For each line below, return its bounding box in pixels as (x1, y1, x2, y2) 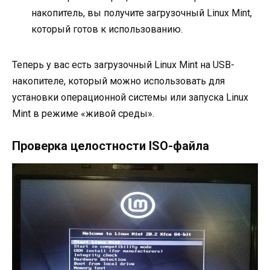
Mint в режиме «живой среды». (12, 108, 154, 120)
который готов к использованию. (31, 24, 183, 36)
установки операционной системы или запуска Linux (12, 92, 248, 104)
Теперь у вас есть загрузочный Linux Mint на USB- (12, 59, 234, 71)
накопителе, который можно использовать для (12, 75, 225, 87)
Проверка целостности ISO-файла (12, 139, 209, 154)
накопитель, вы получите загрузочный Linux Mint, (31, 7, 252, 19)
